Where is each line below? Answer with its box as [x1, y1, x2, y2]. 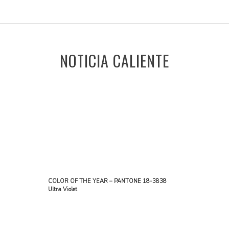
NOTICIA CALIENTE [60, 49, 169, 72]
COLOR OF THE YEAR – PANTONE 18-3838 [48, 177, 167, 185]
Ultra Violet [48, 185, 77, 193]
